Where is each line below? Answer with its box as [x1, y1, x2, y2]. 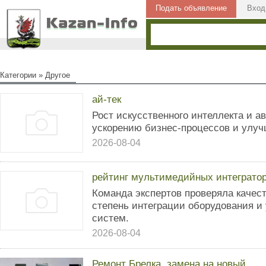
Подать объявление [156, 4, 227, 12]
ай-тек [92, 93, 121, 105]
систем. [92, 212, 129, 224]
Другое [45, 71, 70, 80]
